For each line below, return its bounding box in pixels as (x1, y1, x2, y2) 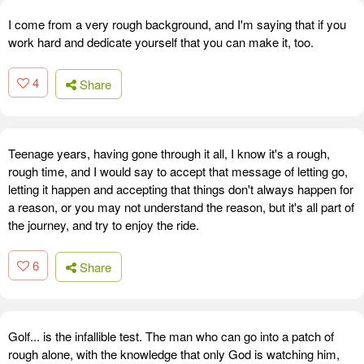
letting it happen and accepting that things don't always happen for (8, 180, 353, 197)
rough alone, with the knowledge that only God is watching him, (8, 344, 340, 362)
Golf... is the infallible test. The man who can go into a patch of (8, 327, 334, 344)
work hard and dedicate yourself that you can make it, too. (8, 33, 314, 51)
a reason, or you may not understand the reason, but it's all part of (8, 197, 354, 215)
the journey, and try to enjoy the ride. (8, 215, 199, 233)
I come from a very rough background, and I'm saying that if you (8, 15, 346, 33)
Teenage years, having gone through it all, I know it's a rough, (8, 144, 330, 162)
